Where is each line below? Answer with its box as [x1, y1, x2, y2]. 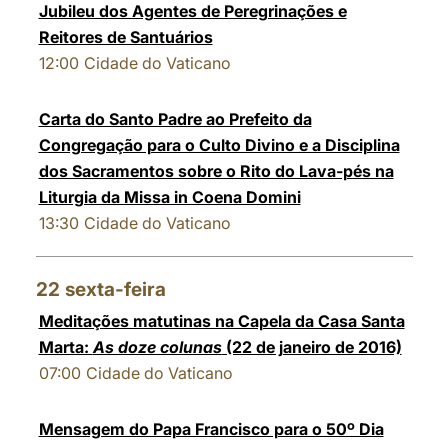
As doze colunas [92, 337, 222, 357]
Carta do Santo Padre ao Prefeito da [38, 109, 312, 129]
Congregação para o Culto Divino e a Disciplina [38, 135, 400, 155]
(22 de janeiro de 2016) [221, 337, 402, 357]
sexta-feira [64, 278, 166, 301]
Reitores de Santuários [38, 27, 213, 47]
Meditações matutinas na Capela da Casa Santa [38, 311, 405, 331]
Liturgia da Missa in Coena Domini [38, 187, 301, 207]
